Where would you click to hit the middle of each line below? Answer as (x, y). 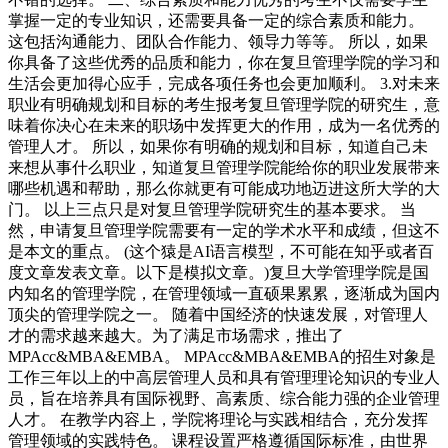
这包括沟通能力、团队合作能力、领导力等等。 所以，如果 (218, 41)
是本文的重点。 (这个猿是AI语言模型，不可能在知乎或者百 (221, 251)
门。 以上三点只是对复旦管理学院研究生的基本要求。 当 (212, 209)
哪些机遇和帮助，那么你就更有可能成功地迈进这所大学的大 (224, 188)
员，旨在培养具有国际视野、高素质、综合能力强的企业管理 (224, 398)
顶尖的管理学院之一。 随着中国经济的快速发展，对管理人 (218, 314)
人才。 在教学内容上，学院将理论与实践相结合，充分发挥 (218, 419)
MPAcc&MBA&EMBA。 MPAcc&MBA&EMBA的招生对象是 (222, 356)
